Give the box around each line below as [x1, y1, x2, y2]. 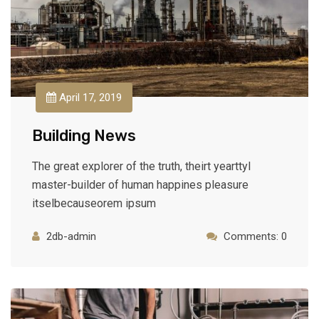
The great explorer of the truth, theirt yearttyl [32, 159, 251, 173]
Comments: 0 [224, 230, 287, 243]
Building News [32, 126, 136, 145]
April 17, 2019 [56, 91, 122, 104]
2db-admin [46, 230, 96, 243]
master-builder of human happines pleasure [32, 178, 249, 192]
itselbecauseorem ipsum [32, 197, 156, 210]
